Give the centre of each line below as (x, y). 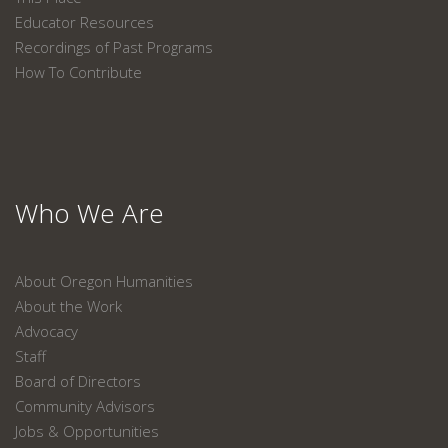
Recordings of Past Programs (114, 47)
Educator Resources (84, 22)
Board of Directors (78, 381)
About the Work (68, 306)
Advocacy (46, 331)
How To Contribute (78, 72)
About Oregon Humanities (104, 281)
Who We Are (89, 213)
